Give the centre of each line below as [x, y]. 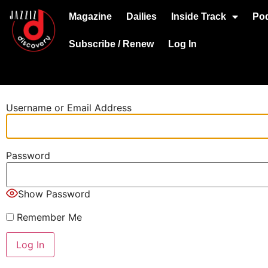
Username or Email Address [69, 108]
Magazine [90, 16]
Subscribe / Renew [111, 44]
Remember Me [48, 217]
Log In [182, 44]
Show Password [54, 194]
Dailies [141, 16]
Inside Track [198, 16]
